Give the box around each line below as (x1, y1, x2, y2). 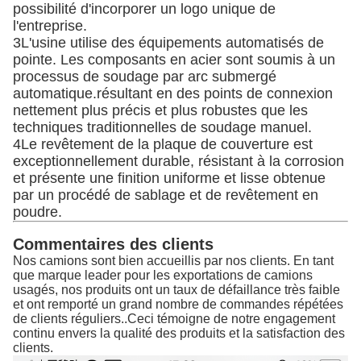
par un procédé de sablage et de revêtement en (13, 187, 318, 204)
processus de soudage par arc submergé (13, 68, 276, 85)
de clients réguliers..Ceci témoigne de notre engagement (13, 312, 335, 326)
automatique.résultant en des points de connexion (13, 85, 333, 102)
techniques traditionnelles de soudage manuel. (13, 119, 312, 136)
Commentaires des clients (13, 235, 214, 254)
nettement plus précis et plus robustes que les (13, 102, 308, 119)
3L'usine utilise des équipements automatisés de (13, 35, 324, 52)
